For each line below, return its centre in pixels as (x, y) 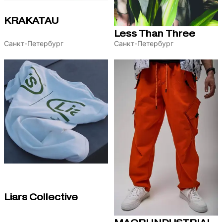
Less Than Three (155, 34)
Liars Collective (41, 197)
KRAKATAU (31, 21)
